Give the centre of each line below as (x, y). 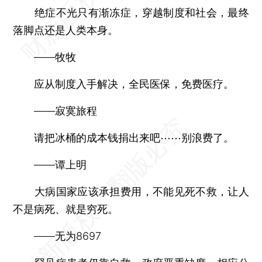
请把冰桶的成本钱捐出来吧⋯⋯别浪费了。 (124, 137)
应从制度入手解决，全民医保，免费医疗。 (124, 84)
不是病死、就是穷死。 (66, 209)
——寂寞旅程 (55, 111)
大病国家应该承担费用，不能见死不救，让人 (131, 191)
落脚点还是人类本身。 (66, 30)
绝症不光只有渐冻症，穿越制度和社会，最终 (131, 12)
